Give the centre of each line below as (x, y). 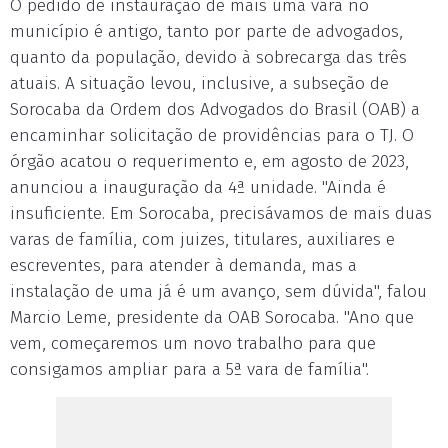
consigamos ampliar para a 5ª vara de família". (192, 369)
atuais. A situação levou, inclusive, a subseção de (199, 83)
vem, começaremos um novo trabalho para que (193, 343)
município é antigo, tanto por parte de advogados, (206, 31)
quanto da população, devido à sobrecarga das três (208, 57)
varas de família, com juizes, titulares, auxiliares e (202, 239)
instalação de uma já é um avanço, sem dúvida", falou (218, 291)
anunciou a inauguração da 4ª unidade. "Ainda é (198, 187)
